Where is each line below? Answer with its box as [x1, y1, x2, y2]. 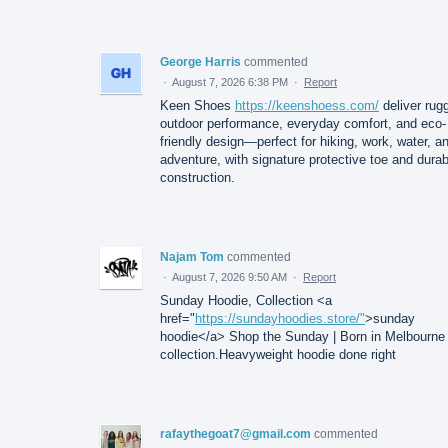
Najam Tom [160, 249, 224, 264]
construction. [160, 169, 235, 185]
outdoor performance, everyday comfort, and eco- [160, 115, 446, 131]
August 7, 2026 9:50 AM [172, 270, 287, 283]
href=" [160, 310, 195, 326]
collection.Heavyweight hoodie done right [160, 346, 396, 362]
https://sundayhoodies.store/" [195, 310, 365, 326]
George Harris [160, 54, 241, 69]
